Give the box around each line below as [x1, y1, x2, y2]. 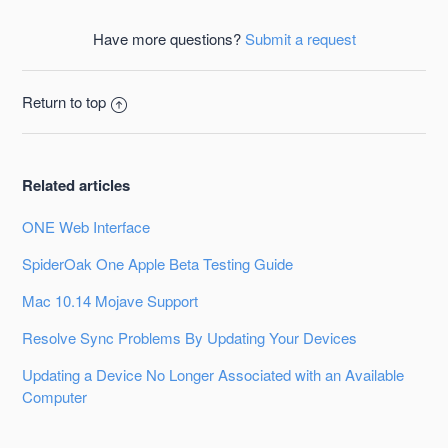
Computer [22, 386, 88, 408]
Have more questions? [92, 28, 245, 50]
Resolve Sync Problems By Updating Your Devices [22, 327, 358, 349]
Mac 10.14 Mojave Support [22, 290, 199, 312]
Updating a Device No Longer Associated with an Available [22, 364, 405, 386]
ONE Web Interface [22, 216, 151, 238]
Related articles [22, 174, 131, 197]
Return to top [22, 91, 107, 113]
